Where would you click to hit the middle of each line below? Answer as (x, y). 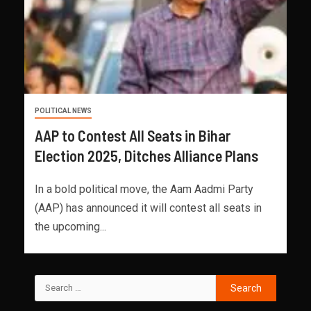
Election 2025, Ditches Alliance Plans (146, 155)
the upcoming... (70, 226)
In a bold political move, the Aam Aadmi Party (144, 189)
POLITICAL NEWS (63, 110)
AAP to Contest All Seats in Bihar (133, 135)
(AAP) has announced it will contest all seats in (148, 208)
